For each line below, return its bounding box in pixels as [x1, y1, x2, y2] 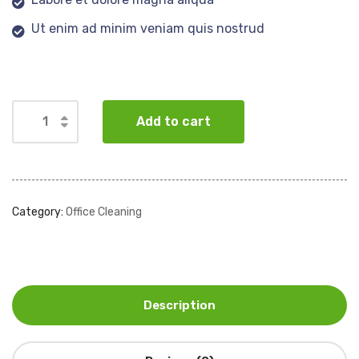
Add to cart [136, 113, 211, 129]
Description [143, 297, 216, 313]
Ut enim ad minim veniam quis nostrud [31, 20, 264, 36]
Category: [12, 204, 66, 219]
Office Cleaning [66, 204, 142, 219]
